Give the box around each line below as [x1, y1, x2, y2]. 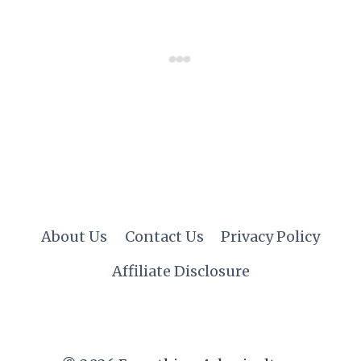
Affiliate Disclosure [111, 262, 250, 281]
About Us [40, 227, 107, 247]
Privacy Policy [221, 227, 321, 247]
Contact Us [124, 227, 204, 247]
